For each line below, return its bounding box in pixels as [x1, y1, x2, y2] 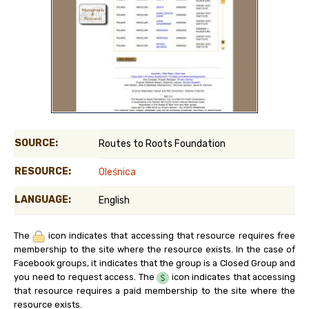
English [99, 195, 130, 207]
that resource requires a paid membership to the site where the [14, 286, 295, 297]
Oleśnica [99, 166, 136, 179]
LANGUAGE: [14, 194, 71, 206]
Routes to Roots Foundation [99, 138, 226, 150]
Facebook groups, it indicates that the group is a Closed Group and [14, 258, 295, 269]
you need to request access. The [14, 272, 157, 283]
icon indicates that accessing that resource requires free [45, 230, 296, 241]
